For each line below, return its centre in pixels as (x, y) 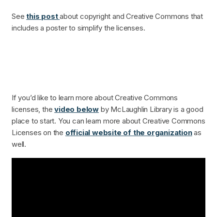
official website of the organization (129, 133)
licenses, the (33, 109)
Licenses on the (39, 133)
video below (77, 109)
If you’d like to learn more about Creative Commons (95, 98)
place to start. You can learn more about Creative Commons (108, 121)
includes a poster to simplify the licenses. (78, 28)
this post (43, 16)
